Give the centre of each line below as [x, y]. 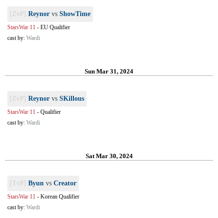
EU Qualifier [55, 27]
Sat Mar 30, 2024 [109, 156]
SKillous [72, 99]
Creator [65, 183]
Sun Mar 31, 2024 [109, 71]
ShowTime [75, 14]
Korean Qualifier [60, 197]
